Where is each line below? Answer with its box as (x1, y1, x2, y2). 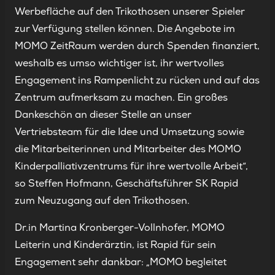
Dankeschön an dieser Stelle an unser (15, 108, 192, 122)
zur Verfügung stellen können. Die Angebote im (15, 22, 235, 36)
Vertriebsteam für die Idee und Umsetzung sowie (15, 125, 244, 139)
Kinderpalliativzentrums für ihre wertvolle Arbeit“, (15, 160, 248, 173)
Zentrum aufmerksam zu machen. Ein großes (15, 91, 228, 104)
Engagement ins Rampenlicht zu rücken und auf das (15, 74, 260, 87)
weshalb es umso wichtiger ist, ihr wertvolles (15, 56, 224, 70)
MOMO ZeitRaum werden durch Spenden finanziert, (15, 39, 260, 53)
